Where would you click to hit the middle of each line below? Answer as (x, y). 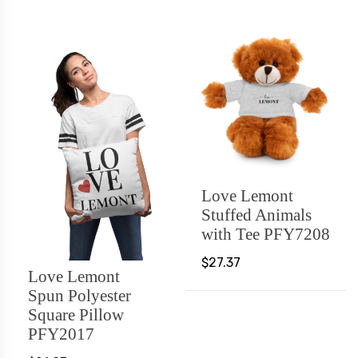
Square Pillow (76, 314)
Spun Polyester (80, 295)
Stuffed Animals (257, 214)
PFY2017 (61, 334)
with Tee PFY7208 (266, 233)
